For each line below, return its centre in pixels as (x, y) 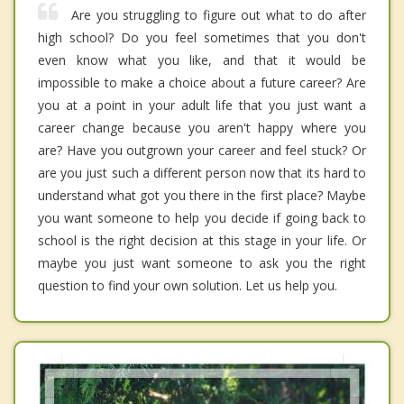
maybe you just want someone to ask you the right (202, 262)
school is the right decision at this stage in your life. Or (202, 240)
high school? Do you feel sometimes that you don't (202, 37)
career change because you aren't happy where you (202, 127)
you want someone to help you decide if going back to (202, 217)
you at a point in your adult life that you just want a (202, 105)
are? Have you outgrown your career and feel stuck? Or (202, 150)
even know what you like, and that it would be (202, 60)
